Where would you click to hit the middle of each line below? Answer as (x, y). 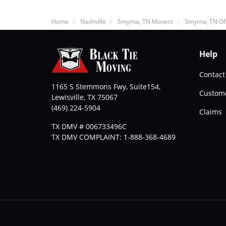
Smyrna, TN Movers (145, 21)
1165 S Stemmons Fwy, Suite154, (106, 87)
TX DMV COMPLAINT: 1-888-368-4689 (114, 137)
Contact (212, 74)
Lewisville (68, 97)
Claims (210, 112)
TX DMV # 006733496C (89, 126)
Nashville (93, 21)
